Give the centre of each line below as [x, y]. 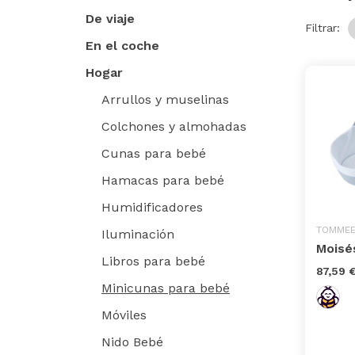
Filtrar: [322, 28]
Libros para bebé [153, 261]
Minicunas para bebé [166, 288]
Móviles [124, 315]
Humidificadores [152, 207]
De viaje [110, 18]
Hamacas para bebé [163, 180]
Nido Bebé [132, 342]
